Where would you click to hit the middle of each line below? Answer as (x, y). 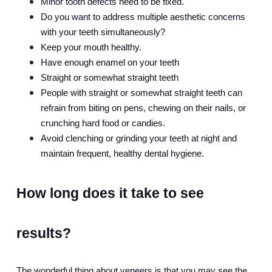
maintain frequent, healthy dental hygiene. (122, 154)
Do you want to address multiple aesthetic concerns (143, 17)
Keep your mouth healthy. (91, 48)
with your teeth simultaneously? (103, 32)
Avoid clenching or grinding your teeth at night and (139, 139)
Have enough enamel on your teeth (110, 63)
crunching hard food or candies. (103, 124)
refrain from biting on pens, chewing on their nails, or (143, 108)
